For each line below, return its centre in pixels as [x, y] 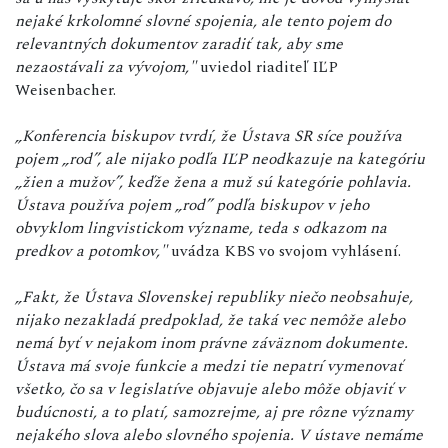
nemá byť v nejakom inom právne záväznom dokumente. [211, 342]
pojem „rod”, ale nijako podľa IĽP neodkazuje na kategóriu [220, 158]
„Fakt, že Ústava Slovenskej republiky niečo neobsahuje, [214, 296]
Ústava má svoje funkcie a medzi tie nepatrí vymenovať [209, 365]
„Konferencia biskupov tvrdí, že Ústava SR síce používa [208, 135]
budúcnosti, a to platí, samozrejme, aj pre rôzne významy [214, 411]
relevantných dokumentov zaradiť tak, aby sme [179, 43]
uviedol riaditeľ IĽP [267, 66]
